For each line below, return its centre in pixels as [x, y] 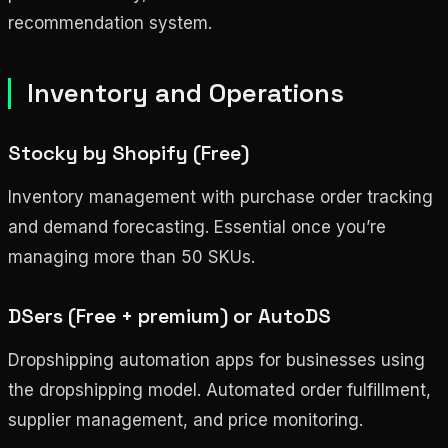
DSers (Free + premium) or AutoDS [169, 315]
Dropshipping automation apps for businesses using [216, 359]
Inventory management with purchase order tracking [220, 196]
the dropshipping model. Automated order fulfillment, [219, 389]
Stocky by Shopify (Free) [128, 152]
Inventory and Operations [185, 92]
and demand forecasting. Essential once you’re [197, 226]
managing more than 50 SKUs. [131, 256]
